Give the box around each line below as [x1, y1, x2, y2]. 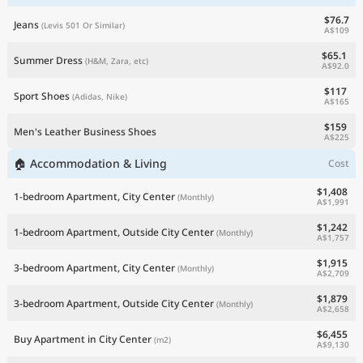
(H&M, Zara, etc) [85, 54, 148, 66]
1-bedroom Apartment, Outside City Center [14, 224, 214, 239]
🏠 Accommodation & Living [14, 156, 167, 171]
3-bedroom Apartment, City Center [14, 260, 175, 275]
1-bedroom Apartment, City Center [14, 189, 175, 203]
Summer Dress [14, 53, 83, 67]
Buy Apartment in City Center [14, 331, 152, 346]
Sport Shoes [14, 88, 70, 103]
